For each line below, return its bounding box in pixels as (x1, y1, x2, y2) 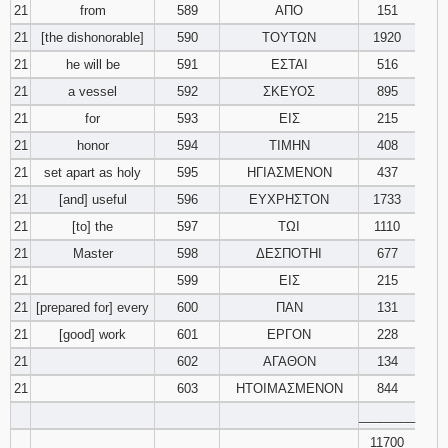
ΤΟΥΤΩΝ (262, 30, 316, 45)
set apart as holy (44, 165, 141, 180)
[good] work (59, 327, 126, 342)
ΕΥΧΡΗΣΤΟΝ (249, 192, 329, 207)
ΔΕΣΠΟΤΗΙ (256, 246, 322, 261)
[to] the (72, 219, 113, 234)
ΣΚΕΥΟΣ (263, 84, 315, 99)
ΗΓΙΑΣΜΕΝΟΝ (246, 165, 332, 180)
